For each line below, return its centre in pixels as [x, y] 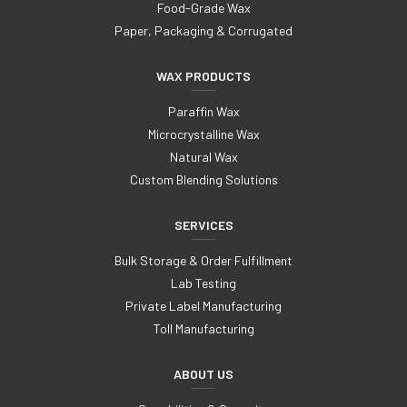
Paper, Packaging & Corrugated [203, 31]
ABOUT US [203, 374]
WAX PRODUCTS [203, 76]
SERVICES [203, 225]
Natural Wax [203, 157]
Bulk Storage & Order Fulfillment [203, 261]
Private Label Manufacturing [203, 306]
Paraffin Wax [203, 112]
